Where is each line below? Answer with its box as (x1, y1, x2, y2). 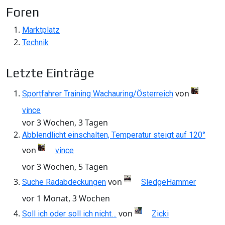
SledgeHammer (141, 177, 196, 187)
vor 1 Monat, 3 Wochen (22, 193, 110, 204)
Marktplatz (22, 25, 60, 35)
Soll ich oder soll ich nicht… (22, 208, 117, 218)
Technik (22, 38, 49, 48)
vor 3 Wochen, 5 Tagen (22, 161, 108, 173)
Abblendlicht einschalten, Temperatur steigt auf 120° (22, 130, 205, 140)
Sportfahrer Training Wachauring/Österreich (22, 88, 173, 98)
